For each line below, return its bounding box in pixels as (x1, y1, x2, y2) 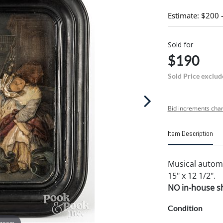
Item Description (167, 129, 213, 138)
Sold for (167, 40, 193, 49)
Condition (167, 203, 203, 213)
